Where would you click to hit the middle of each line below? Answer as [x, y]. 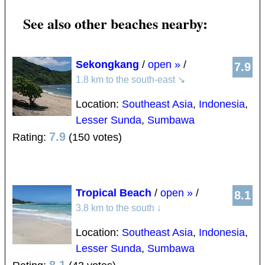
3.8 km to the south [116, 208]
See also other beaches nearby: [115, 24]
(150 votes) [94, 138]
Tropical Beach [114, 193]
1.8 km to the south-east [127, 80]
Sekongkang [107, 65]
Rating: [31, 138]
